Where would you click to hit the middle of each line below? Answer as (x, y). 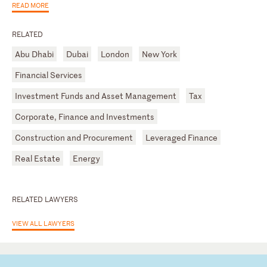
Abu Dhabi (34, 54)
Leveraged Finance (181, 137)
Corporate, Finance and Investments (85, 116)
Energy (86, 158)
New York (159, 54)
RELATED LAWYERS (45, 199)
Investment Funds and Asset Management (96, 95)
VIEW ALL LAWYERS (43, 223)
